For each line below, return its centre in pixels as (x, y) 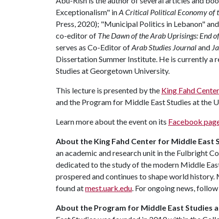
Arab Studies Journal (164, 47)
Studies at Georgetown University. (113, 71)
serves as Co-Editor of (94, 47)
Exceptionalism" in (87, 12)
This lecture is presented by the (109, 90)
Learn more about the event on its (112, 121)
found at (70, 188)
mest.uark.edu (109, 188)
